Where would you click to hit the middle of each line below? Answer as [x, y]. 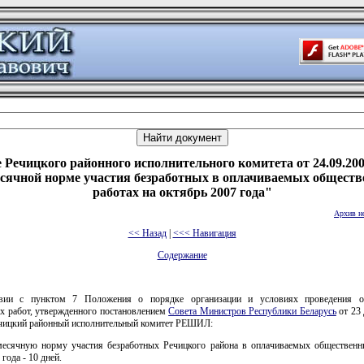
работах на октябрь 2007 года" [182, 192]
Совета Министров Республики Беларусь [252, 311]
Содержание [182, 255]
